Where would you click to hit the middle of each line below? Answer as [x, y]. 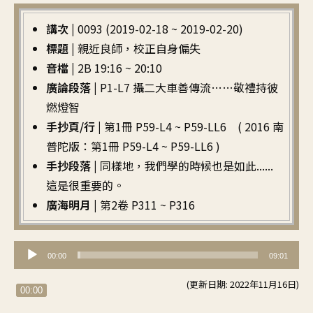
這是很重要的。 [85, 185]
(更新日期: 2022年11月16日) [243, 284]
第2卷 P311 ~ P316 [147, 205]
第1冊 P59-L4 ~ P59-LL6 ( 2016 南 [194, 127]
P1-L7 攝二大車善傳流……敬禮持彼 [189, 88]
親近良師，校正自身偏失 [139, 49]
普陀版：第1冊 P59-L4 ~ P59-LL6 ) [133, 146]
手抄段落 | [73, 166]
